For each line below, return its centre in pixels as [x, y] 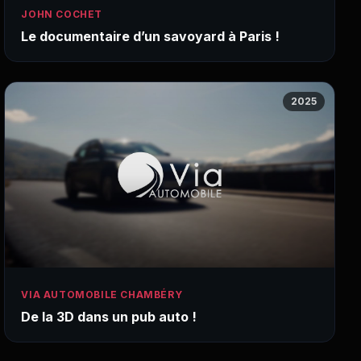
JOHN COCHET [62, 15]
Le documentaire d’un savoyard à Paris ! [151, 37]
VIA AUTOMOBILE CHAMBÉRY [102, 295]
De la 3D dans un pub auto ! [109, 317]
